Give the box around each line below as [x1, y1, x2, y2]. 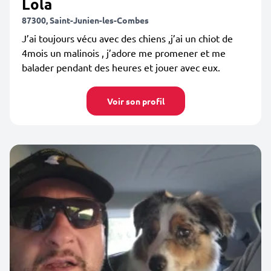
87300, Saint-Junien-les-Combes [22, 15, 149, 25]
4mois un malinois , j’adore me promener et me [22, 47, 226, 59]
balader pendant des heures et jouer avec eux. [22, 61, 220, 73]
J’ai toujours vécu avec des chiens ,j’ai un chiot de [22, 32, 233, 44]
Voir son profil [106, 96, 165, 106]
